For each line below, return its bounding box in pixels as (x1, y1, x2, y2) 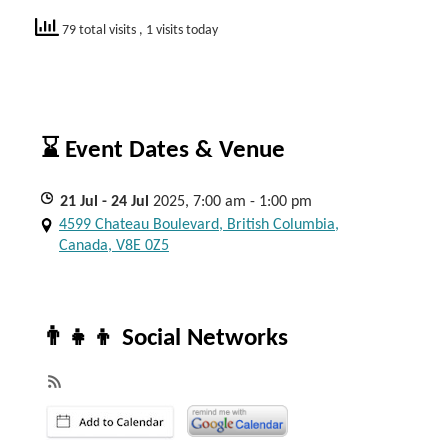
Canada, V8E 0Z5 (59, 238, 169, 254)
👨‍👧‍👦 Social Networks (41, 326, 288, 351)
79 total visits (59, 22, 139, 38)
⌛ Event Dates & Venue (41, 138, 285, 163)
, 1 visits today (139, 22, 218, 38)
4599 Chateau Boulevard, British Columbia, (59, 217, 339, 233)
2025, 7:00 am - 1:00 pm (153, 194, 312, 210)
